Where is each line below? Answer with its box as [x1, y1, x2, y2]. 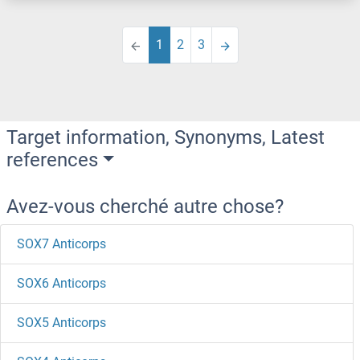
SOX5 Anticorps [17, 315, 106, 331]
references [6, 149, 98, 172]
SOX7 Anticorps [17, 236, 106, 252]
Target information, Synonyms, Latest [6, 126, 325, 149]
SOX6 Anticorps [17, 276, 106, 292]
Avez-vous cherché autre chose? [6, 195, 284, 219]
